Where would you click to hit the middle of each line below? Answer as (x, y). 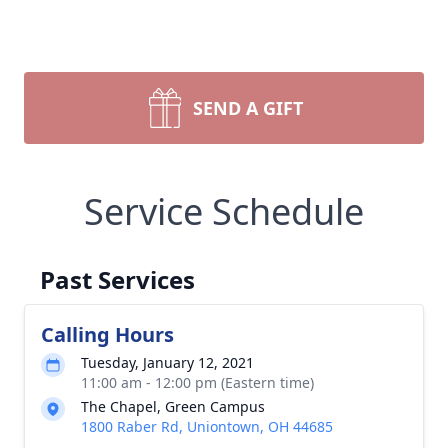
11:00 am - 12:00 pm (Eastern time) (197, 382)
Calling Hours (107, 334)
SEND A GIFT (248, 108)
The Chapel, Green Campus (173, 406)
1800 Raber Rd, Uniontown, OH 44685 (207, 426)
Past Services (117, 279)
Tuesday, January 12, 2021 (167, 362)
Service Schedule (224, 211)
